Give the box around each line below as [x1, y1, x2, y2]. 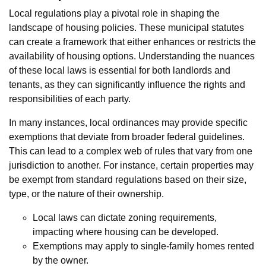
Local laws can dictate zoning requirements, [33, 212, 217, 223]
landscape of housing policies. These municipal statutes [9, 22, 244, 33]
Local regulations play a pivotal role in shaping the [9, 8, 220, 18]
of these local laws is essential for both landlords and [9, 65, 230, 75]
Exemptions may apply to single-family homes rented [33, 240, 254, 251]
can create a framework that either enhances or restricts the [9, 36, 256, 47]
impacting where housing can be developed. [33, 226, 218, 237]
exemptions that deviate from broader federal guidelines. [9, 131, 245, 142]
